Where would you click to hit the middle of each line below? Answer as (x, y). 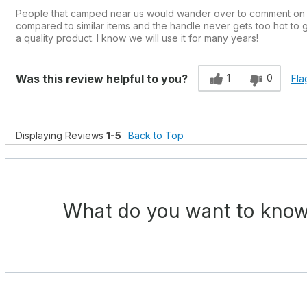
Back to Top (156, 135)
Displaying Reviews (61, 135)
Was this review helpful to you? (102, 79)
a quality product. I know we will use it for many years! (137, 38)
